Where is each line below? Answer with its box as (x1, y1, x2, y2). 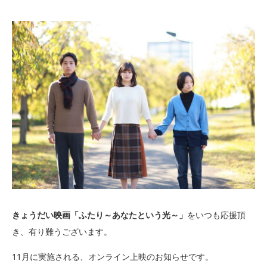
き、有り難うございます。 (12, 225, 112, 237)
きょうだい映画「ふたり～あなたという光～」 (12, 209, 187, 221)
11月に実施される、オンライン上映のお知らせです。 (12, 250, 213, 262)
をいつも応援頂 (187, 209, 246, 221)
